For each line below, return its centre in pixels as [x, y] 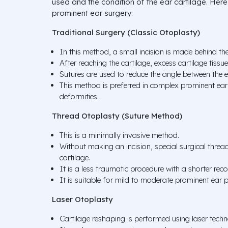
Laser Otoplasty [82, 199]
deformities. [79, 96]
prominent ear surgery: [92, 13]
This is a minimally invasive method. [119, 135]
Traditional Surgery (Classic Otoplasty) [126, 32]
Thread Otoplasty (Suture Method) [117, 116]
